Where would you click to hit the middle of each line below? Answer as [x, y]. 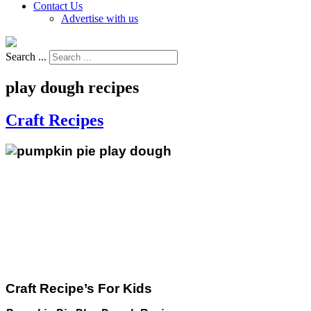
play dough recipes [72, 87]
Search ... [26, 57]
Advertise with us [100, 18]
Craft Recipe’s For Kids [79, 288]
